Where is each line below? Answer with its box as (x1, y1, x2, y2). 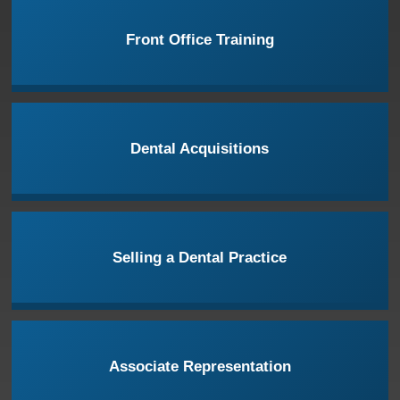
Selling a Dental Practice (112, 248, 287, 266)
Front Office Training (125, 30, 274, 48)
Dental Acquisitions (130, 139, 270, 157)
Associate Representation (108, 357, 291, 375)
